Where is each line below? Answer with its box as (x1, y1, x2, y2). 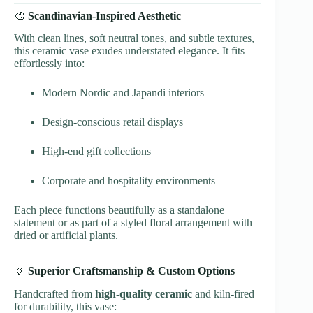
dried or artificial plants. (14, 229, 118, 242)
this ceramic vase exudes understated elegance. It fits (14, 45, 245, 57)
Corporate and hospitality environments (42, 175, 215, 187)
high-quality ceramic (95, 288, 192, 300)
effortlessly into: (14, 57, 85, 70)
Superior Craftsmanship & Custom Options (28, 265, 235, 277)
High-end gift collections (42, 145, 151, 158)
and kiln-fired (192, 288, 254, 300)
